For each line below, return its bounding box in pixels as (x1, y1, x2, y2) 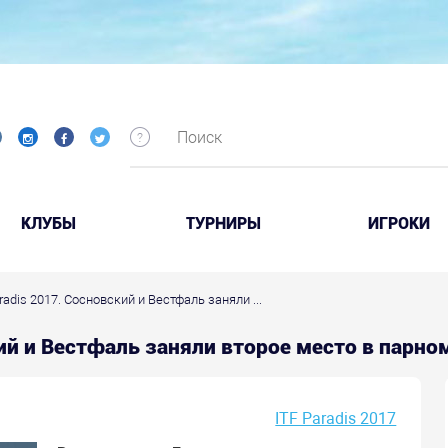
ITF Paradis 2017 (275, 408, 397, 428)
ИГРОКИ (367, 214, 430, 233)
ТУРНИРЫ (186, 214, 262, 233)
